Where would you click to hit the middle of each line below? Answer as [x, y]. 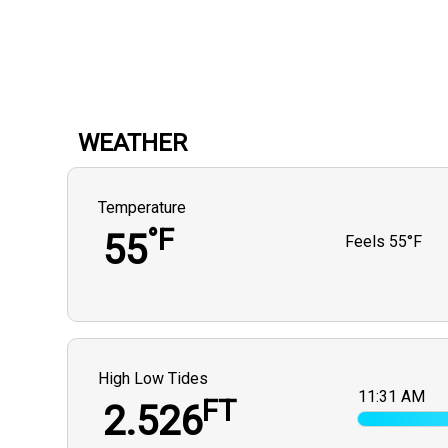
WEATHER [133, 143]
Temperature [142, 208]
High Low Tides [153, 379]
